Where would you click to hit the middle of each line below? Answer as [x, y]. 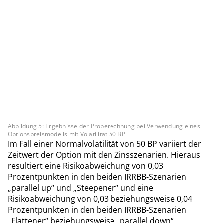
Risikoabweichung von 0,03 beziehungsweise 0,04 [100, 198]
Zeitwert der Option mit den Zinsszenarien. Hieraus [104, 155]
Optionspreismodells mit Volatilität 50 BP [67, 134]
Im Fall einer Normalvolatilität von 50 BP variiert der [105, 144]
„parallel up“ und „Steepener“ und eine [81, 187]
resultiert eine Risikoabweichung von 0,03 [86, 166]
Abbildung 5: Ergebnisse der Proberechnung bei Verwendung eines [104, 126]
